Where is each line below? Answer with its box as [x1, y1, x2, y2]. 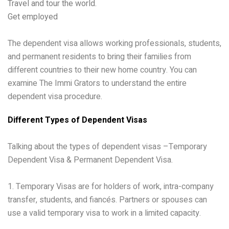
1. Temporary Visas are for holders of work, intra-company [8, 180, 214, 193]
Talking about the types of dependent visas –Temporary [8, 140, 207, 153]
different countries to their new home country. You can [8, 63, 197, 76]
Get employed [8, 11, 58, 21]
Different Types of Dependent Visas [8, 113, 147, 126]
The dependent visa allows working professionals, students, [8, 37, 221, 50]
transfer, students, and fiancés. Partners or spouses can [8, 193, 207, 206]
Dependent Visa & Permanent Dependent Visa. [8, 153, 173, 166]
